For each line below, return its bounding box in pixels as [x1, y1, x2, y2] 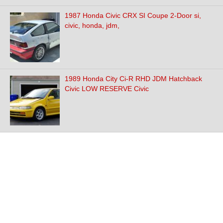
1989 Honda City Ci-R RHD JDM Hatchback [65, 75, 202, 83]
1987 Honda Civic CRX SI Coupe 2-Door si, [65, 11, 201, 19]
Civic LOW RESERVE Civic [65, 85, 149, 93]
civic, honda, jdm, [65, 21, 119, 29]
